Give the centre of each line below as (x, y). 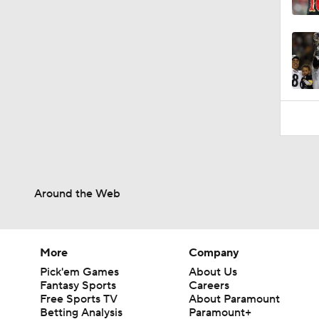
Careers (209, 285)
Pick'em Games (79, 272)
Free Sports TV (79, 299)
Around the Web (77, 193)
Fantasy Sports (78, 285)
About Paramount (235, 299)
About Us (213, 272)
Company (214, 252)
